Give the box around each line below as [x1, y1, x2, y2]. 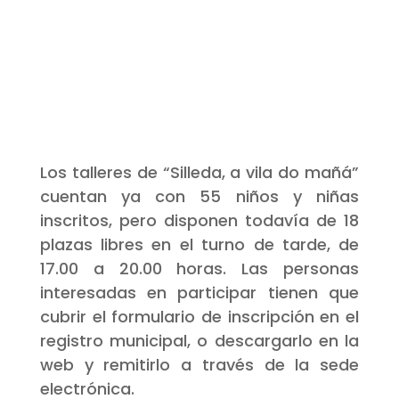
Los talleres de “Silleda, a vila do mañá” [39, 160, 360, 183]
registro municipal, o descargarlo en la [39, 329, 360, 352]
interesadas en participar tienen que [39, 281, 360, 304]
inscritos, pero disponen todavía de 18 [39, 208, 360, 232]
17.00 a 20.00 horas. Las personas [39, 256, 360, 280]
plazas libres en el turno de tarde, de [39, 232, 360, 256]
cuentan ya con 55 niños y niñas [39, 184, 360, 208]
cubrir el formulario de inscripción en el [39, 305, 360, 328]
